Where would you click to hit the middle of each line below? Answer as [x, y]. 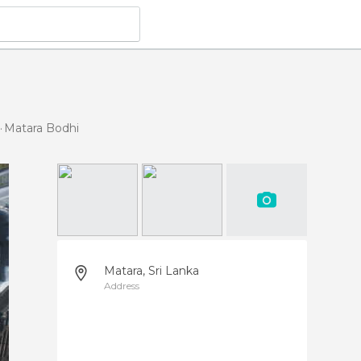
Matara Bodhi [41, 128]
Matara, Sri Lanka [151, 271]
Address [122, 286]
